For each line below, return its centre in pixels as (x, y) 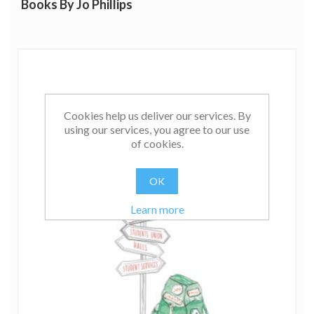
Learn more (157, 209)
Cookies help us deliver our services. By (157, 115)
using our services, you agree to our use (157, 129)
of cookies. (157, 143)
